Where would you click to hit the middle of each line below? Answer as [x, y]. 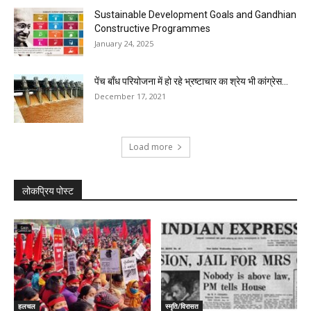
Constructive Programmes [153, 29]
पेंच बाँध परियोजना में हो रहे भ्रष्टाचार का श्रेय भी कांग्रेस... [191, 82]
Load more [151, 147]
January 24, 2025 [124, 44]
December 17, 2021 [130, 96]
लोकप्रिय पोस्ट [48, 191]
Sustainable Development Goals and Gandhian [195, 15]
